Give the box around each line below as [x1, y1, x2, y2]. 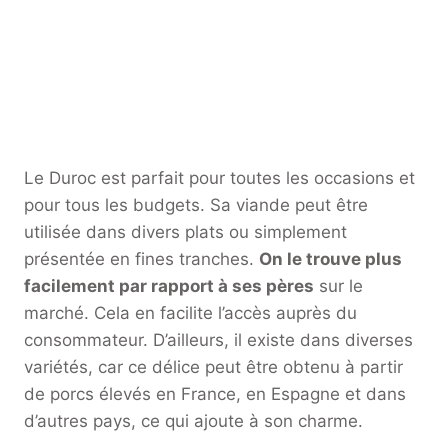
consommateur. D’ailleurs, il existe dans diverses [24, 330, 413, 351]
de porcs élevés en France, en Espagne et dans [24, 384, 406, 405]
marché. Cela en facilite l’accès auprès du [24, 303, 357, 324]
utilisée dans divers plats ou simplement [24, 222, 347, 243]
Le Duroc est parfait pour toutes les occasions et [24, 168, 415, 189]
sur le [314, 276, 363, 297]
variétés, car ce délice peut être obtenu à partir [24, 357, 403, 378]
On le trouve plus [259, 249, 402, 270]
